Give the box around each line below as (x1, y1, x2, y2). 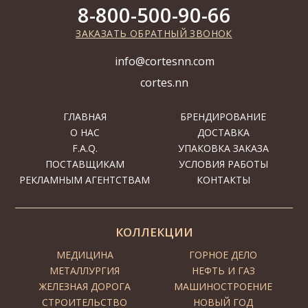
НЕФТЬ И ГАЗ (191, 264, 255, 277)
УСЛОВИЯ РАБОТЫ (178, 157, 268, 170)
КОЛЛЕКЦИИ (115, 224, 193, 240)
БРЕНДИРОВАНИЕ (180, 110, 267, 123)
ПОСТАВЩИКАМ (45, 157, 124, 170)
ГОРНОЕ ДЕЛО (189, 248, 258, 261)
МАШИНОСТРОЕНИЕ (174, 280, 273, 293)
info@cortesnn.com (114, 54, 214, 69)
